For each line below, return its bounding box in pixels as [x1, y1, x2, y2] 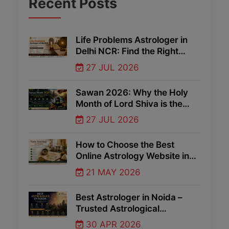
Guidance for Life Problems [76, 214, 188, 225]
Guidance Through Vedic [76, 57, 178, 68]
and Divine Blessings [76, 121, 161, 131]
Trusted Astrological [76, 203, 159, 214]
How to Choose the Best [76, 140, 174, 150]
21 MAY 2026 [83, 167, 141, 177]
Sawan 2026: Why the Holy [76, 87, 188, 98]
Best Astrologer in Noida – [76, 192, 182, 202]
